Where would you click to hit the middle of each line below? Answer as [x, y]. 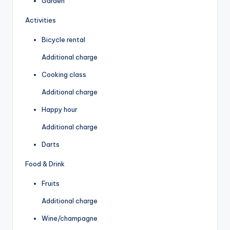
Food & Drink [45, 164]
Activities [41, 20]
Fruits [51, 183]
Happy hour [60, 109]
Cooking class [64, 74]
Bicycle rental [63, 39]
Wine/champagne [70, 218]
